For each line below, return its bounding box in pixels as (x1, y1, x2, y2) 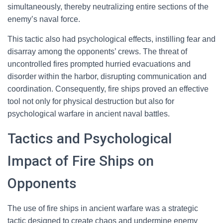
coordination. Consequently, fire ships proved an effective (7, 85, 209, 93)
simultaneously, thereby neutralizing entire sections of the (7, 2, 209, 11)
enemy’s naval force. (7, 15, 80, 23)
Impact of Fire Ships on (7, 153, 154, 169)
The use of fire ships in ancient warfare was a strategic (7, 204, 198, 213)
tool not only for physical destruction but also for (7, 97, 174, 106)
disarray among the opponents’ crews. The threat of (7, 47, 187, 56)
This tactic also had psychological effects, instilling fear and (7, 35, 216, 43)
